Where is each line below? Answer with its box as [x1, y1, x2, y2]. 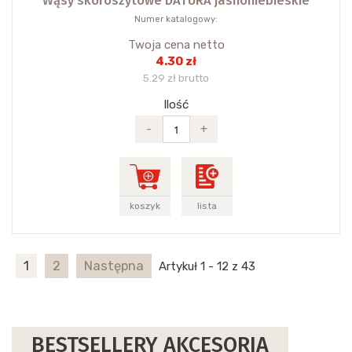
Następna [84, 258, 144, 274]
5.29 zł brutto [143, 71, 209, 85]
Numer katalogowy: [134, 14, 218, 25]
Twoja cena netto [127, 38, 225, 53]
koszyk [130, 200, 160, 212]
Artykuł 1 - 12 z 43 [159, 259, 255, 274]
